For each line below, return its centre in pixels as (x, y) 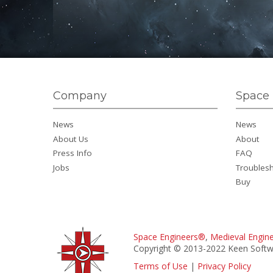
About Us (71, 139)
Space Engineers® (169, 236)
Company (80, 95)
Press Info (73, 153)
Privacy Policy (224, 266)
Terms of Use (161, 266)
